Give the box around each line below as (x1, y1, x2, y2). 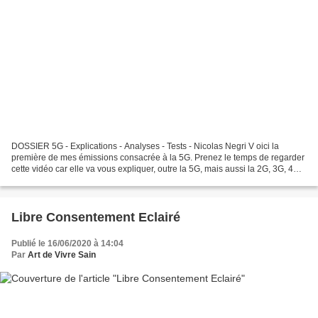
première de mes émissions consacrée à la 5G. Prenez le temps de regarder (11, 152, 305, 163)
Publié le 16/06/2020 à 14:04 (11, 238, 124, 248)
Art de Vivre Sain (28, 249, 96, 260)
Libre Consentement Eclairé (11, 209, 180, 224)
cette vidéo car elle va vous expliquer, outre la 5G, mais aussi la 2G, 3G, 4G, (11, 163, 302, 174)
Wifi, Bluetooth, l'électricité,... (11, 175, 120, 185)
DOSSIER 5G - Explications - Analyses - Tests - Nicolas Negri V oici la (11, 141, 279, 151)
